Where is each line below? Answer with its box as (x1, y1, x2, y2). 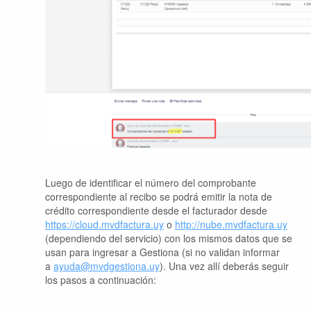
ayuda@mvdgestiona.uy (53, 259, 160, 274)
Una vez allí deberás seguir (166, 259, 289, 274)
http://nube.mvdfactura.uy (175, 217, 287, 232)
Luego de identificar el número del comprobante (45, 176, 256, 190)
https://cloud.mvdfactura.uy (45, 217, 164, 232)
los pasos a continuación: (45, 273, 156, 287)
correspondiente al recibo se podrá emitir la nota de (45, 190, 272, 204)
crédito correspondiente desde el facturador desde (45, 203, 267, 218)
